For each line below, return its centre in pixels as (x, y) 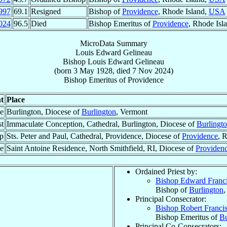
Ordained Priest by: (166, 171)
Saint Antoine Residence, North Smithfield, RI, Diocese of (101, 148)
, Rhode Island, (183, 11)
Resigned (46, 11)
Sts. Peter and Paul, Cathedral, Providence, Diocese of (94, 136)
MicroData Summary (113, 43)
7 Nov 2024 (151, 70)
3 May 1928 (93, 70)
